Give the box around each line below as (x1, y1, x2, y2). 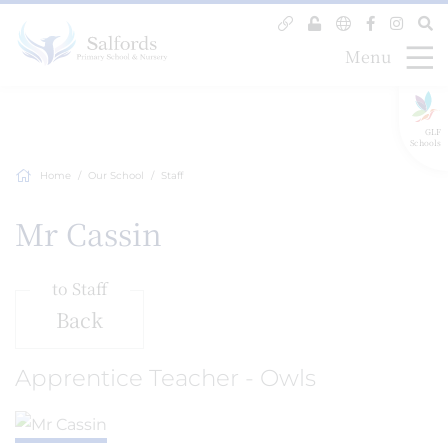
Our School (88, 169, 144, 182)
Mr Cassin (15, 211, 162, 255)
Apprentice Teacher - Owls (15, 364, 316, 392)
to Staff (51, 277, 108, 300)
